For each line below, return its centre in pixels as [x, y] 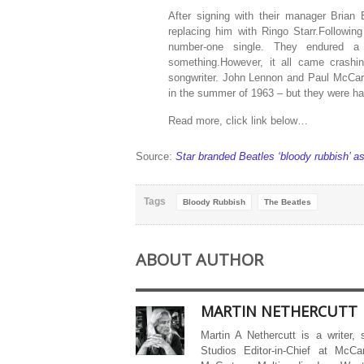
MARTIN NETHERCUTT [279, 311]
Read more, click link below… [238, 121]
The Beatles [288, 202]
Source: [156, 156]
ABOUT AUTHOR [199, 260]
